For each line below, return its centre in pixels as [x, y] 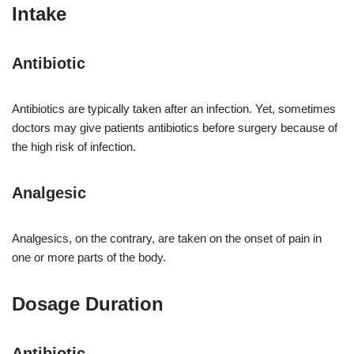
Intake [39, 14]
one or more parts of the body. [89, 258]
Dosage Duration [88, 304]
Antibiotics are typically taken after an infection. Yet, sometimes [174, 109]
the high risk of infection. [74, 147]
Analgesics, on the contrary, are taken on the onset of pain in [167, 239]
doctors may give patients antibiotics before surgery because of [175, 128]
